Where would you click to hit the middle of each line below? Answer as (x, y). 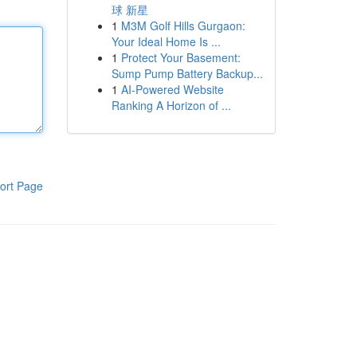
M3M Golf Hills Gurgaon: (183, 25)
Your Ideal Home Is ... (166, 41)
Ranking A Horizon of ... (171, 105)
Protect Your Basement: (180, 57)
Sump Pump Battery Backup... (187, 73)
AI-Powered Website (172, 89)
